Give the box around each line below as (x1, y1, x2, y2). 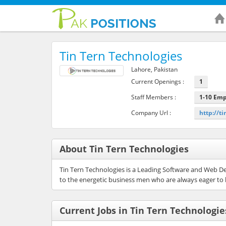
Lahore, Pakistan (131, 65, 178, 74)
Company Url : (131, 108, 171, 117)
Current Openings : (131, 77, 184, 86)
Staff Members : (131, 92, 176, 101)
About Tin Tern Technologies (60, 142, 189, 155)
